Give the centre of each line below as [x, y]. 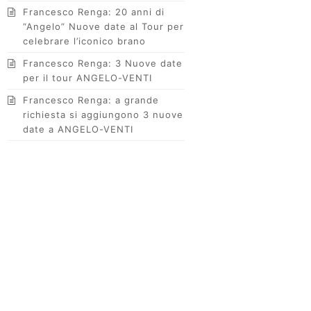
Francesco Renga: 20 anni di [94, 12]
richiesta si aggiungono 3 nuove [103, 115]
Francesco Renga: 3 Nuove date [103, 63]
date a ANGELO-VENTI [78, 129]
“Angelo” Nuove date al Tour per [104, 26]
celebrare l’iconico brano [85, 41]
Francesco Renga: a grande [91, 100]
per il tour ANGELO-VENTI [88, 78]
